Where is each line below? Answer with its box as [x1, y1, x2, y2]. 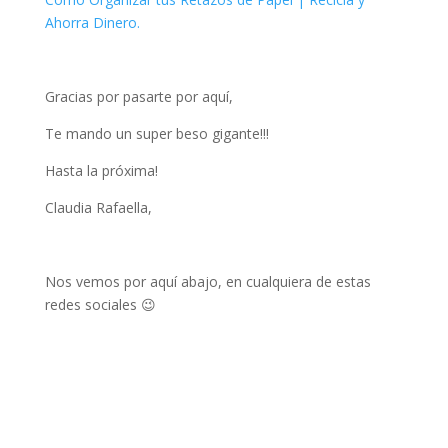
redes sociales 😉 [44, 295, 156, 314]
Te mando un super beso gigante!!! [44, 124, 269, 143]
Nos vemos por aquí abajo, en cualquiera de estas [44, 272, 371, 291]
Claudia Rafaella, [44, 198, 152, 217]
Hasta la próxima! [44, 161, 158, 180]
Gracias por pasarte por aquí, [44, 87, 233, 106]
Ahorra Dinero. [44, 13, 140, 32]
